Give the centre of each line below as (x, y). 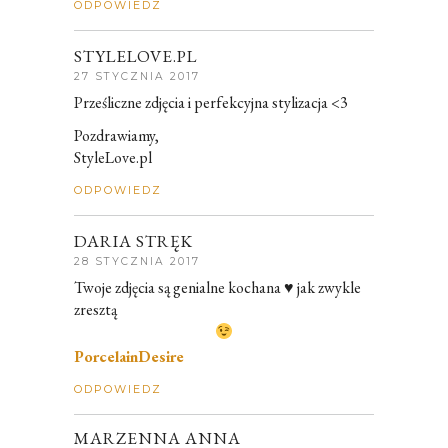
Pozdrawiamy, (116, 136)
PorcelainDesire (129, 356)
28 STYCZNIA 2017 (137, 262)
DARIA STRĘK (133, 241)
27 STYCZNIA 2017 (137, 77)
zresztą (95, 310)
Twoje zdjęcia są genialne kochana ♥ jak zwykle (217, 288)
